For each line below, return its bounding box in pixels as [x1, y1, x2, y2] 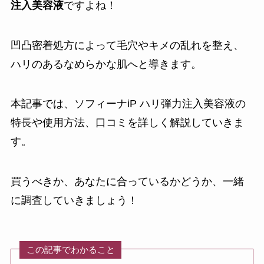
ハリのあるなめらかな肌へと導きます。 [10, 58, 202, 70]
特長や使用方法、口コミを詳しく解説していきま [10, 117, 244, 129]
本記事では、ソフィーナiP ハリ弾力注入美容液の [10, 98, 246, 110]
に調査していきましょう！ [10, 194, 138, 207]
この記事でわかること [26, 245, 115, 255]
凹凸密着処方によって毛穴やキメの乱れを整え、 [10, 39, 244, 51]
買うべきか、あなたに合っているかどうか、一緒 [10, 176, 244, 188]
